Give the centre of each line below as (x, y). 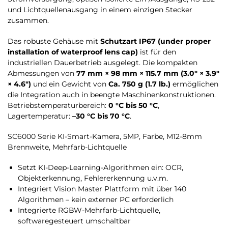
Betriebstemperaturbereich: (58, 105)
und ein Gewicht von (70, 84)
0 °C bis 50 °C (133, 105)
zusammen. (28, 21)
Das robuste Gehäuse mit (54, 41)
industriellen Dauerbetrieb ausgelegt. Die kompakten (103, 62)
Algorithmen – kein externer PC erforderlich (96, 200)
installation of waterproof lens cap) (73, 52)
